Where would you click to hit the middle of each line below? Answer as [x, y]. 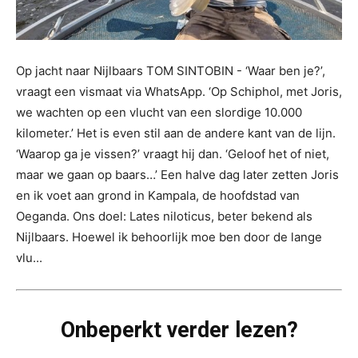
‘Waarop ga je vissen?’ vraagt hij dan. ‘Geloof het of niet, [173, 153]
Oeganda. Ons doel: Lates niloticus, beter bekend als [164, 216]
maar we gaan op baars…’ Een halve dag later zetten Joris [177, 174]
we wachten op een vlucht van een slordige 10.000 [159, 112]
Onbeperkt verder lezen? [179, 330]
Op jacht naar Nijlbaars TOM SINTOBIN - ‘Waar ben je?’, [171, 70]
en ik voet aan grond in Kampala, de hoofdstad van [158, 195]
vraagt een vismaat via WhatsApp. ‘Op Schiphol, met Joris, [179, 91]
